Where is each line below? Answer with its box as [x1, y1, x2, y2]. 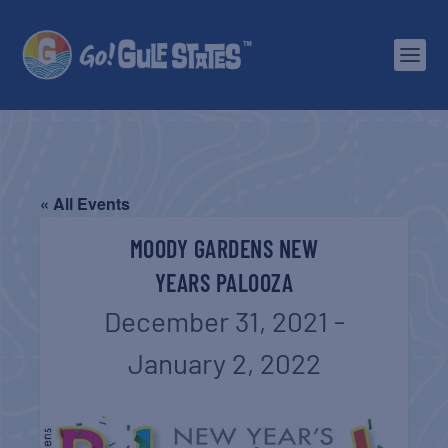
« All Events [40, 192, 131, 215]
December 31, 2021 [103, 304, 328, 338]
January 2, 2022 [127, 346, 321, 380]
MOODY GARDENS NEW [129, 234, 319, 263]
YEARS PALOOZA [154, 268, 294, 297]
